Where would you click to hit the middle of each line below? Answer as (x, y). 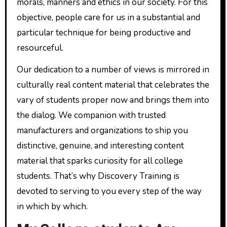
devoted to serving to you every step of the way (109, 191)
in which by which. (52, 206)
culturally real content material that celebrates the (113, 85)
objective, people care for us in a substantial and (108, 17)
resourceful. (40, 48)
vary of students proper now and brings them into (113, 100)
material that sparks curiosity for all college (100, 161)
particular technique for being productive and (103, 32)
